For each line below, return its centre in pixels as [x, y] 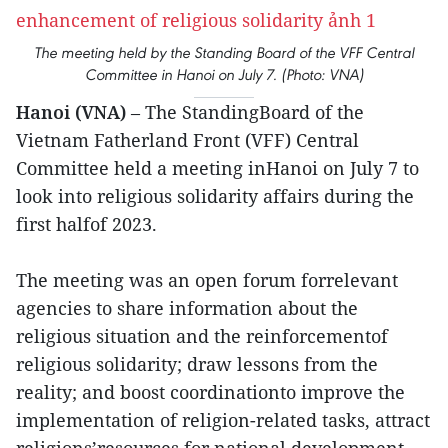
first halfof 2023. [86, 224]
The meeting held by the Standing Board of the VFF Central [224, 52]
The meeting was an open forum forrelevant [207, 280]
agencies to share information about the [187, 308]
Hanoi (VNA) [71, 112]
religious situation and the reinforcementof [202, 336]
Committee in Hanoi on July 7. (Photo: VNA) [224, 74]
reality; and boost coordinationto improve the [210, 392]
